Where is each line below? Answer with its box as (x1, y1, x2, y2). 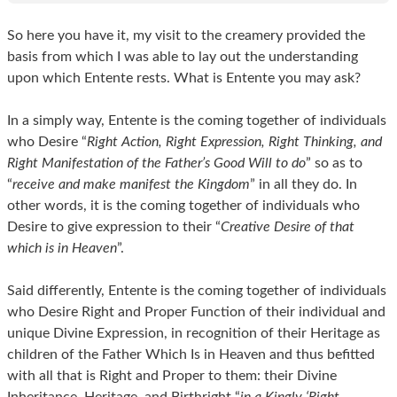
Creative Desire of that (221, 219, 354, 234)
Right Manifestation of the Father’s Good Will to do (7, 155, 306, 170)
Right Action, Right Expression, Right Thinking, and (87, 134, 382, 149)
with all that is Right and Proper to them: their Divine (7, 368, 337, 383)
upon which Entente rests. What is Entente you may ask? (7, 70, 361, 85)
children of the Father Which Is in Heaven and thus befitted (7, 346, 375, 362)
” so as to (306, 155, 362, 170)
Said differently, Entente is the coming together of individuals (7, 283, 386, 298)
